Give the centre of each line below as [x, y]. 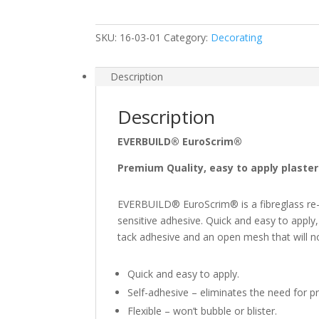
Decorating [237, 37]
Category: [188, 37]
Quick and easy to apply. [184, 273]
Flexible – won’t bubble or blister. [203, 310]
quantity [114, 60]
